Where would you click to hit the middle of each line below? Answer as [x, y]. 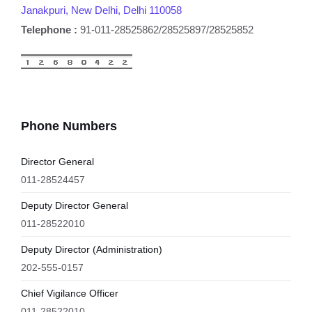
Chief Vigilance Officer [70, 293]
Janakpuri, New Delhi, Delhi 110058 [101, 10]
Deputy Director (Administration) [92, 249]
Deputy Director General [75, 205]
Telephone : [49, 30]
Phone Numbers [69, 126]
